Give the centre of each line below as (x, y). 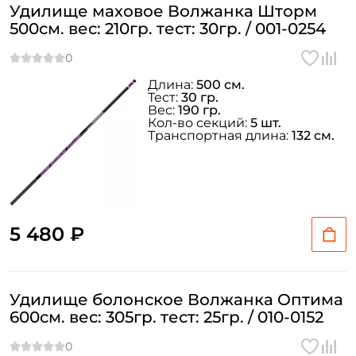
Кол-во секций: (199, 123)
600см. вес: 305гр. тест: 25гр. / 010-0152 (166, 317)
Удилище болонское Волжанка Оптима (176, 300)
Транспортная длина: (220, 135)
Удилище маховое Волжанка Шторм (163, 11)
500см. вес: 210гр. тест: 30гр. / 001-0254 (168, 29)
